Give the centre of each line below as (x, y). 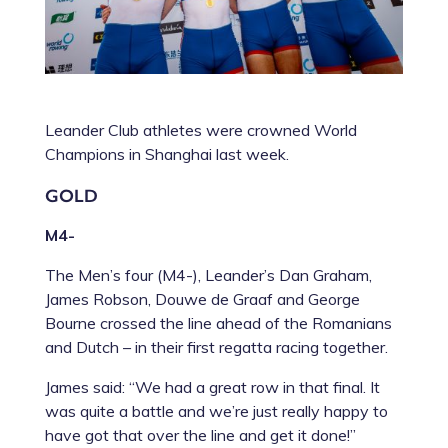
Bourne (70, 322)
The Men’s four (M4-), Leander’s (161, 274)
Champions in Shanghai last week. (166, 153)
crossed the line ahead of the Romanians (243, 322)
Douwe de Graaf (213, 298)
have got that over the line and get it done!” (200, 434)
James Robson (96, 298)
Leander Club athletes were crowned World (200, 129)
